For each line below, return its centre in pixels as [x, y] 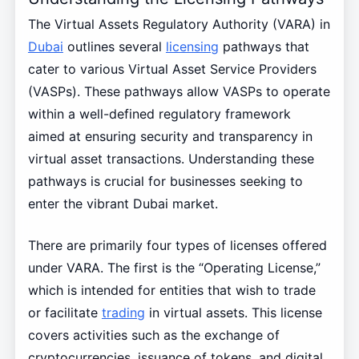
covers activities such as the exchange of [153, 335]
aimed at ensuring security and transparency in [170, 137]
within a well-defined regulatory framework [159, 114]
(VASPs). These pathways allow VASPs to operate [179, 92]
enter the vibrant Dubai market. [123, 204]
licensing [192, 47]
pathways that [264, 47]
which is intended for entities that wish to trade [171, 290]
